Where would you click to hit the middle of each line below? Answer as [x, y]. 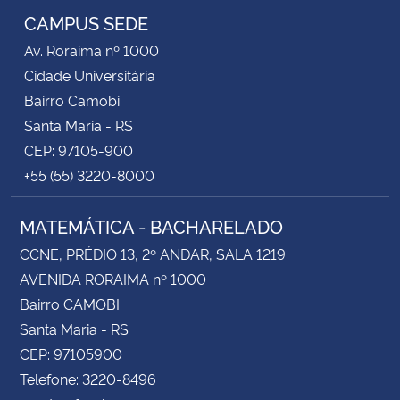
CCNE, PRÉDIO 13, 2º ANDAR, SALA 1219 [153, 253]
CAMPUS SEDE [86, 22]
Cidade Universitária [90, 75]
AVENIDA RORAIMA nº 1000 [113, 278]
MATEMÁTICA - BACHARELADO [151, 225]
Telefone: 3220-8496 [88, 378]
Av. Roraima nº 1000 [92, 50]
